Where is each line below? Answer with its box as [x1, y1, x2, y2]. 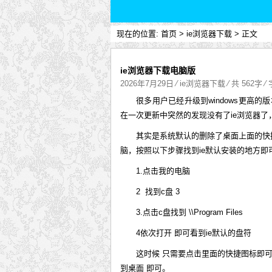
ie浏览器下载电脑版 [120, 65, 195, 75]
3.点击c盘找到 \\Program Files [136, 207, 243, 217]
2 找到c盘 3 [136, 186, 180, 196]
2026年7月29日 [120, 78, 174, 88]
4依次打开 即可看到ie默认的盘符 [136, 228, 251, 237]
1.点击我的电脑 [136, 166, 190, 175]
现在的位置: [117, 29, 161, 38]
